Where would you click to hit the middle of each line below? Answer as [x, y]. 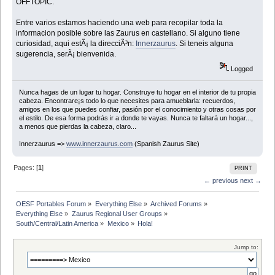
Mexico [118, 223]
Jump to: [246, 247]
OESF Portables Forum [51, 203]
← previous [221, 180]
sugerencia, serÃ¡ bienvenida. [66, 54]
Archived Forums [176, 203]
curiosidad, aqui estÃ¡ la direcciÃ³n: [76, 44]
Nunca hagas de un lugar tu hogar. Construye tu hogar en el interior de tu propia [137, 92]
